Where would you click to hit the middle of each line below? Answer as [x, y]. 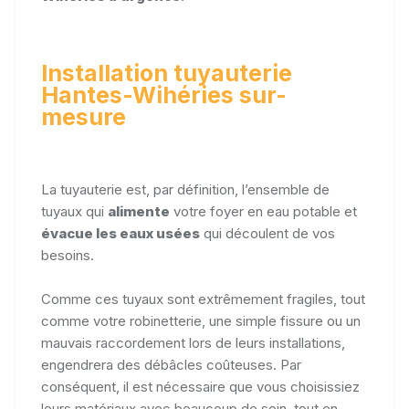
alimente [139, 211]
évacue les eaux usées [121, 233]
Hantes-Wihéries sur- [164, 94]
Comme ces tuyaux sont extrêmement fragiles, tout [203, 299]
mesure [84, 116]
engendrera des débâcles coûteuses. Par [171, 364]
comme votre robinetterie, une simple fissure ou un [201, 320]
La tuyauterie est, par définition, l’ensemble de [185, 189]
